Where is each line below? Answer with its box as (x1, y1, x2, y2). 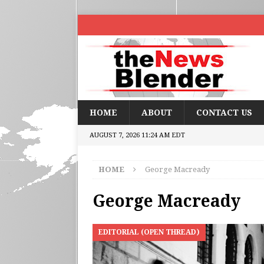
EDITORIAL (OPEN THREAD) (98, 228, 200, 236)
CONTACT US (196, 108, 252, 117)
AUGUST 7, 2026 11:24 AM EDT (90, 131, 185, 139)
